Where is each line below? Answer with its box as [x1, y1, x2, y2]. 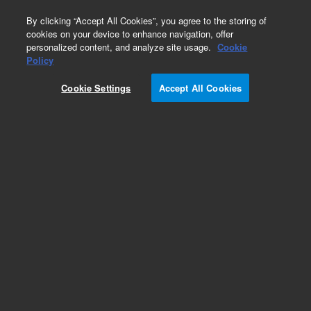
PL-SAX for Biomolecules [3, 279, 160, 302]
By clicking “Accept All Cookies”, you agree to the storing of [26, 14, 267, 27]
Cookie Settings [61, 81, 131, 94]
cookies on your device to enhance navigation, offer [26, 27, 234, 40]
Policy [26, 53, 54, 67]
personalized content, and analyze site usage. [26, 40, 215, 53]
